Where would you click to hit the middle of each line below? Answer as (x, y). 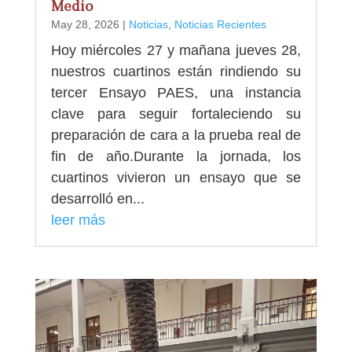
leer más (78, 220)
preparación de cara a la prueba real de (176, 135)
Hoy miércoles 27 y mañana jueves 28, (176, 50)
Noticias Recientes (220, 24)
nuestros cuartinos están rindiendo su (176, 71)
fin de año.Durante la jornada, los (176, 156)
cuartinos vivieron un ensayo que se (176, 177)
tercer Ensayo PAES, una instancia (176, 92)
